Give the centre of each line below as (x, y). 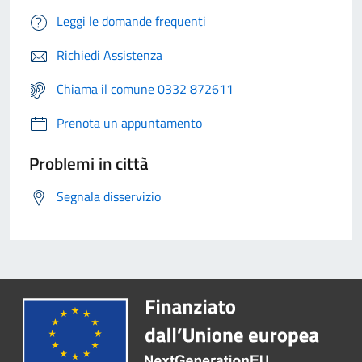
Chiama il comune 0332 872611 (145, 88)
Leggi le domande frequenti (131, 21)
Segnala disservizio (109, 196)
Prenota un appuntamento (129, 122)
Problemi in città (89, 163)
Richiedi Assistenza (109, 55)
